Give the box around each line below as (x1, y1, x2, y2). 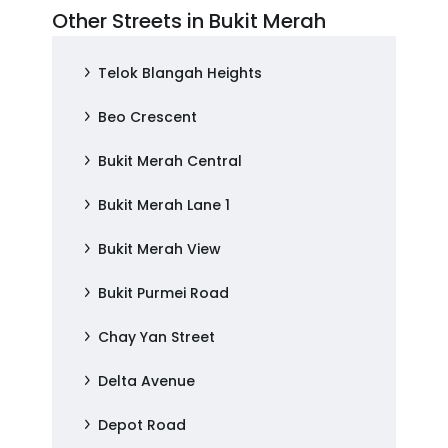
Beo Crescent (98, 107, 198, 127)
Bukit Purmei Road (98, 283, 230, 303)
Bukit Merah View (98, 239, 222, 259)
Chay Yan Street (98, 327, 216, 347)
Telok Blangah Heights (98, 63, 263, 83)
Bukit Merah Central (98, 151, 243, 171)
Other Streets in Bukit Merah (52, 7, 326, 35)
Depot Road (98, 415, 187, 435)
